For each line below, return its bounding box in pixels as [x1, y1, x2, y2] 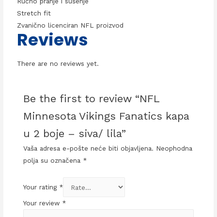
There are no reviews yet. [16, 60, 99, 68]
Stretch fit [16, 9, 51, 17]
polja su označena [23, 156, 83, 165]
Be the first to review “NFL [23, 93, 160, 105]
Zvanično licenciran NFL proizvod [16, 21, 124, 30]
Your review [23, 199, 62, 207]
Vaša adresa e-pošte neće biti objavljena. [23, 144, 154, 153]
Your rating [23, 183, 60, 191]
